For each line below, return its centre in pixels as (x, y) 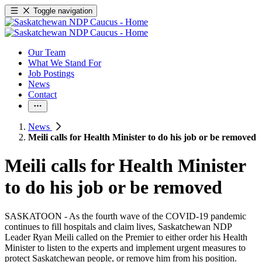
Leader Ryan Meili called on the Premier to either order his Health (126, 237)
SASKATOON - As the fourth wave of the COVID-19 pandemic (125, 216)
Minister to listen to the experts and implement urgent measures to (125, 247)
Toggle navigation (63, 11)
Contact (42, 94)
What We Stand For (65, 63)
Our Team (47, 52)
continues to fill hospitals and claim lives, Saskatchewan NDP (118, 226)
